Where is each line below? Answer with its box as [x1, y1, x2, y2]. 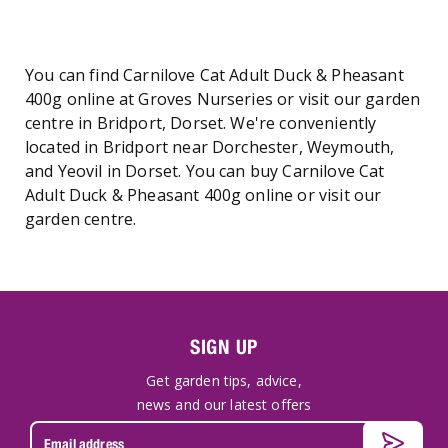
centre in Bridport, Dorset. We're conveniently [25, 112, 377, 134]
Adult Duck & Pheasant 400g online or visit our [25, 184, 382, 206]
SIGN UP [189, 335, 259, 358]
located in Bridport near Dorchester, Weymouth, [25, 136, 395, 158]
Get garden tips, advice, [146, 371, 302, 390]
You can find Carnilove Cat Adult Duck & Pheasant [25, 64, 404, 86]
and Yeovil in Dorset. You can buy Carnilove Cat [25, 160, 385, 182]
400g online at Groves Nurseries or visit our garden [25, 88, 421, 110]
